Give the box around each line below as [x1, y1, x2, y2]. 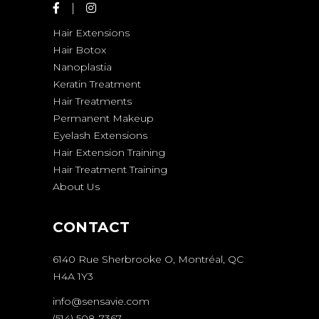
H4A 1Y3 [53, 269, 93, 283]
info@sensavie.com [53, 294, 150, 308]
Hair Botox [53, 43, 106, 56]
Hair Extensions [53, 26, 130, 39]
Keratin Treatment [53, 77, 141, 90]
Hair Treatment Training [53, 162, 167, 176]
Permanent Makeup [53, 111, 154, 125]
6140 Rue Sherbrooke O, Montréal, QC [53, 252, 244, 266]
